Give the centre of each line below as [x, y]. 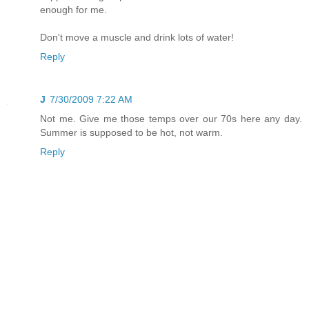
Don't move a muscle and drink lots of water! [137, 37]
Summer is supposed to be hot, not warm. [131, 132]
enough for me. [73, 9]
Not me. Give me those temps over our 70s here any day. [171, 118]
